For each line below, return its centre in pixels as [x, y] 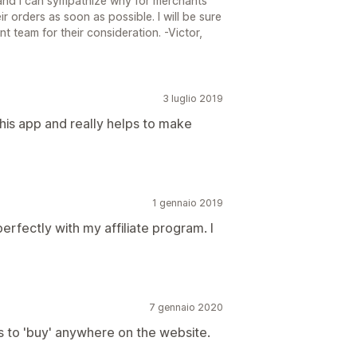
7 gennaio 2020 [186, 307]
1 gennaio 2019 [188, 203]
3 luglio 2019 [193, 98]
